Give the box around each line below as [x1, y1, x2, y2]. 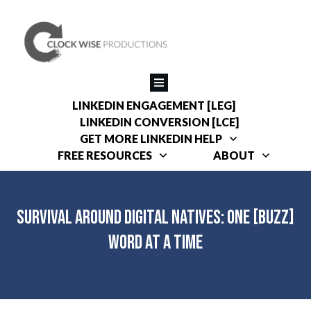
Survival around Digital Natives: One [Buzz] [17, 206, 294, 230]
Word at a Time [108, 231, 203, 255]
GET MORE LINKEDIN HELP [79, 131, 222, 145]
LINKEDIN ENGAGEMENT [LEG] [72, 98, 235, 112]
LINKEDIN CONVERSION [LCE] [79, 115, 239, 128]
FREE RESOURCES [57, 148, 152, 162]
